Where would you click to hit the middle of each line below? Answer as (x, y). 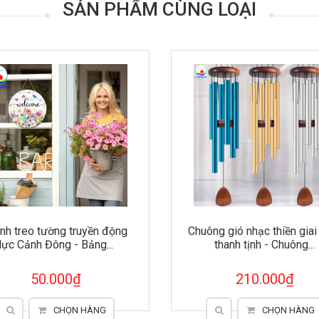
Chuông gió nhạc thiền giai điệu (199, 231)
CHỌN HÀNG (223, 310)
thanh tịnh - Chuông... (199, 245)
